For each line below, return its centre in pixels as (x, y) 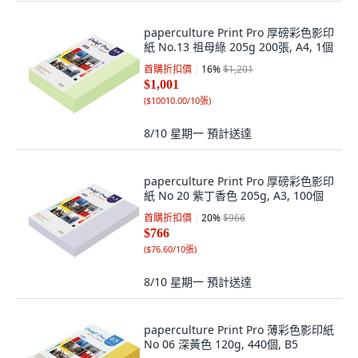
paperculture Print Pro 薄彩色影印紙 (239, 330)
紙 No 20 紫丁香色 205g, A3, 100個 (234, 195)
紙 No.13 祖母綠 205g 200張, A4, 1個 (239, 47)
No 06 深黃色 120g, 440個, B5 (221, 344)
